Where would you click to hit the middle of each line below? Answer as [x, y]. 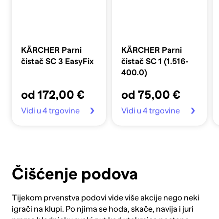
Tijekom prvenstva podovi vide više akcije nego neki [105, 197]
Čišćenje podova [75, 174]
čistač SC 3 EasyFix [57, 62]
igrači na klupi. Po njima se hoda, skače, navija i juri [102, 209]
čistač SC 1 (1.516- [155, 62]
